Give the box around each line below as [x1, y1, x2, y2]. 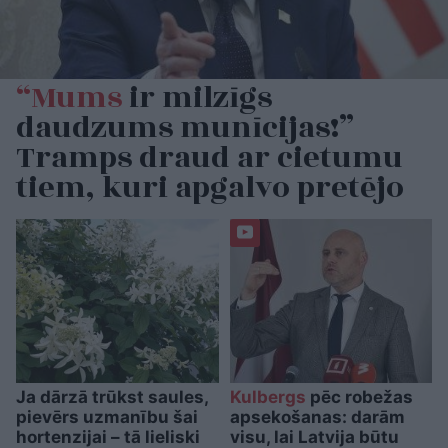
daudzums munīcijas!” [16, 104, 354, 151]
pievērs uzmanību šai [16, 406, 198, 427]
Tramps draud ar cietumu [16, 134, 403, 181]
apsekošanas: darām [229, 406, 405, 427]
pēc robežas [305, 386, 413, 407]
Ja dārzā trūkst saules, [16, 386, 208, 407]
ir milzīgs [122, 74, 272, 121]
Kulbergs [229, 386, 306, 407]
